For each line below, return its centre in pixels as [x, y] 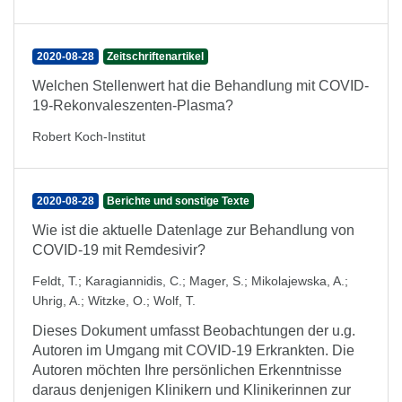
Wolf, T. [175, 301]
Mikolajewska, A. [298, 281]
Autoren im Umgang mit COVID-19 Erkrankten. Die [193, 350]
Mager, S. [217, 281]
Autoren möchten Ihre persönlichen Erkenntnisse [187, 370]
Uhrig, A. [57, 301]
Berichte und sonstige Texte [179, 201]
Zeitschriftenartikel [156, 57]
